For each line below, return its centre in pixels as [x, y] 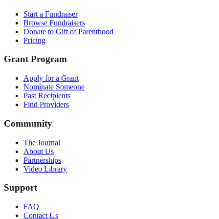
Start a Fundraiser [51, 14]
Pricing [34, 40]
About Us [39, 151]
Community [28, 123]
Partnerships [42, 160]
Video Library [45, 169]
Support [21, 188]
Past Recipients [47, 96]
